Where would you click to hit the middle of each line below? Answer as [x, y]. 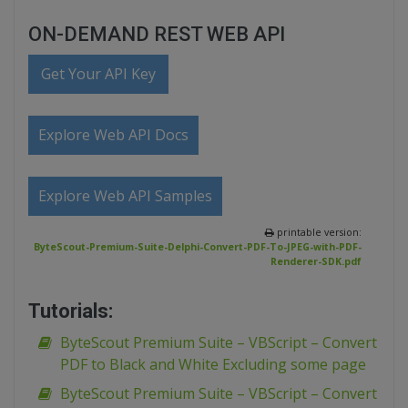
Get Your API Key [99, 74]
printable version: [318, 233]
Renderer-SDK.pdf [316, 262]
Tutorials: [71, 311]
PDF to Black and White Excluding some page [213, 365]
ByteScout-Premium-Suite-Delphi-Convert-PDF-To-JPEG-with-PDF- [198, 247]
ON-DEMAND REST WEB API [157, 35]
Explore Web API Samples [125, 196]
